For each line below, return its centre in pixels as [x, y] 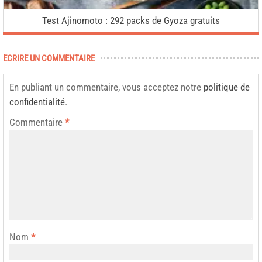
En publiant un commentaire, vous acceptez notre [106, 87]
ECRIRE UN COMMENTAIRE [49, 58]
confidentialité [37, 101]
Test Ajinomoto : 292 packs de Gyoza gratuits [131, 20]
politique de [227, 87]
